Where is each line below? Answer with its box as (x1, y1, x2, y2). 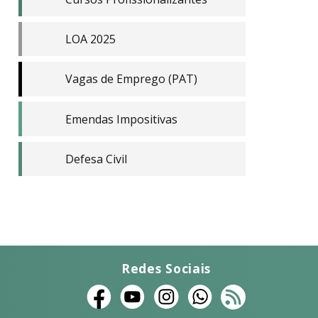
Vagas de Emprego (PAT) (65, 71, 197, 87)
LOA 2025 (65, 31, 116, 48)
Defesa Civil (65, 150, 127, 167)
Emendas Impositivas (65, 111, 177, 127)
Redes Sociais (121, 260, 212, 278)
